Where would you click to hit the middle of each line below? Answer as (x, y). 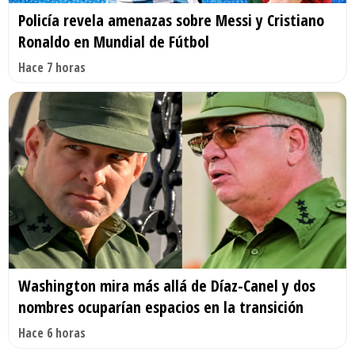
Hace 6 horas (52, 333)
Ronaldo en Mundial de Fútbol (114, 41)
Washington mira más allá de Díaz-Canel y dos (167, 286)
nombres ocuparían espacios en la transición (161, 307)
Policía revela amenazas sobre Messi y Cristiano (171, 20)
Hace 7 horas (52, 67)
